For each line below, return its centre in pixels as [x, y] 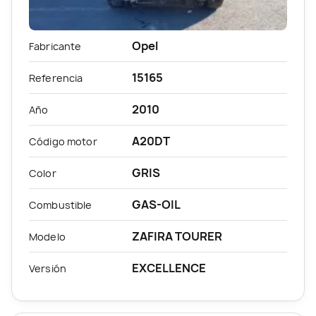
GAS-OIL [156, 204]
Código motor [63, 141]
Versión [48, 268]
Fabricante [55, 46]
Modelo [47, 236]
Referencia [56, 78]
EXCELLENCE [169, 268]
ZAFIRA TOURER [177, 236]
